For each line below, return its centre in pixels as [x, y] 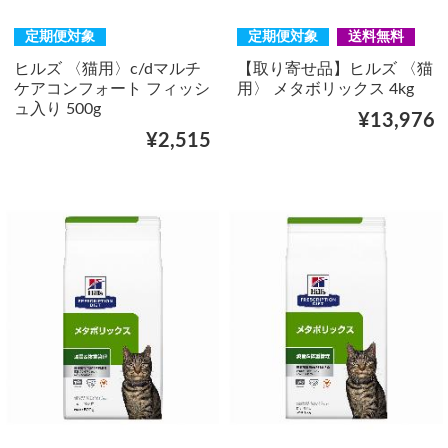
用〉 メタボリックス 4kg [325, 89]
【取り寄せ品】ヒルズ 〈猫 [335, 69]
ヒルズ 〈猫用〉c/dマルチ [107, 69]
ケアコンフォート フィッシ [111, 89]
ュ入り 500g [57, 109]
